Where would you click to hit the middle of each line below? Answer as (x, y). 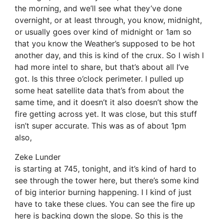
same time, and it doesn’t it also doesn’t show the (106, 102)
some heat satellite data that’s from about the (99, 91)
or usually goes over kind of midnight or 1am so (103, 32)
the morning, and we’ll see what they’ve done (98, 9)
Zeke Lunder (38, 157)
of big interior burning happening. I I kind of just (103, 192)
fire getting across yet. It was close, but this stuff (106, 114)
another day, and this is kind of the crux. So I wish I (109, 55)
